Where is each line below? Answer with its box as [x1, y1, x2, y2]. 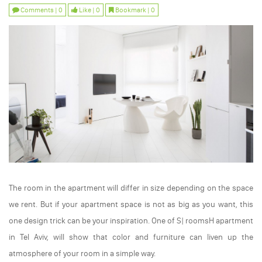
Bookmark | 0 [114, 6, 155, 14]
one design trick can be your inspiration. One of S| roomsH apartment [9, 216, 253, 226]
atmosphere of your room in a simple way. [9, 249, 156, 259]
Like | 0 [78, 6, 100, 14]
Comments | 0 [19, 6, 63, 14]
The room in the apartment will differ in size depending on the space [9, 183, 253, 194]
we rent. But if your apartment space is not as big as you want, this [9, 199, 253, 210]
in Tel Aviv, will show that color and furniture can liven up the [9, 232, 253, 243]
